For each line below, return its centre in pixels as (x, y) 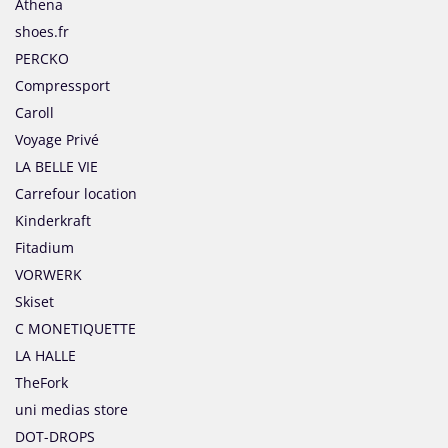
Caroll (34, 113)
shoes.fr (42, 32)
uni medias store (71, 410)
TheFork (41, 383)
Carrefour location (76, 194)
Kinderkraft (53, 221)
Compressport (62, 86)
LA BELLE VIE (56, 167)
